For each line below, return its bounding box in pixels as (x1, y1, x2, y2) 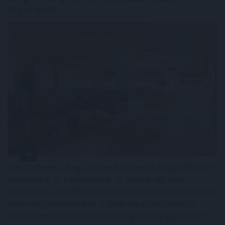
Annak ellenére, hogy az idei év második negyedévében (8, 161, 212, 173)
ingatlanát (8, 3, 55, 18)
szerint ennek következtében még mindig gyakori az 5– (8, 209, 215, 221)
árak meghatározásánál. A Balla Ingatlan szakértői (8, 197, 196, 209)
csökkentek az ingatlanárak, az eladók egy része (8, 173, 189, 185)
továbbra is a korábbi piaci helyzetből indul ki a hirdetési (8, 185, 216, 197)
